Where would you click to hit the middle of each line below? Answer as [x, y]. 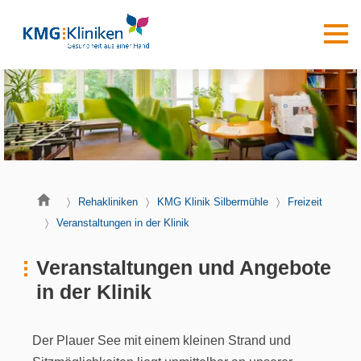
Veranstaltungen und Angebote [183, 268]
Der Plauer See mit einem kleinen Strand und [162, 340]
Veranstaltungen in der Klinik [123, 222]
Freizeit [305, 201]
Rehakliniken [108, 201]
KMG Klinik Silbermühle [213, 201]
